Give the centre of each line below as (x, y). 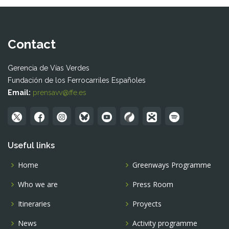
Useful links (31, 146)
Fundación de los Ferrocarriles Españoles (77, 81)
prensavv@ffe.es (60, 93)
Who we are (38, 185)
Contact (32, 44)
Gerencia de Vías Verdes (49, 68)
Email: (19, 93)
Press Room (153, 185)
